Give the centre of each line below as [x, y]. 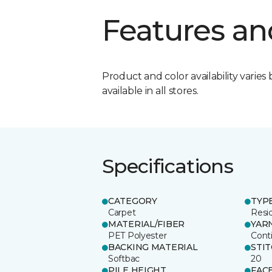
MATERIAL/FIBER [147, 224]
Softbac [124, 258]
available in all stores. [150, 90]
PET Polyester [138, 235]
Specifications [168, 166]
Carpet [122, 212]
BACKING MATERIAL [153, 247]
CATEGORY [133, 201]
